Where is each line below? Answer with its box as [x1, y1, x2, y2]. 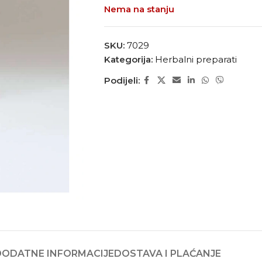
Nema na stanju [104, 4, 174, 15]
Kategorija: [104, 54, 153, 65]
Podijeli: [104, 74, 140, 86]
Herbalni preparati [154, 54, 237, 65]
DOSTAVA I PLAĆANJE [113, 247, 221, 259]
